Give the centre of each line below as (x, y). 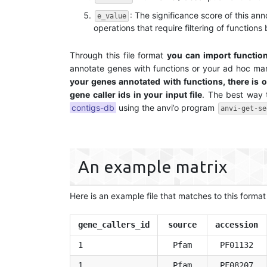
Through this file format (119, 55)
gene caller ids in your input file (136, 94)
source (182, 224)
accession (237, 224)
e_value (112, 16)
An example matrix (153, 166)
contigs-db (93, 107)
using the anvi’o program (167, 107)
